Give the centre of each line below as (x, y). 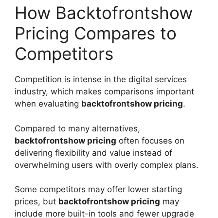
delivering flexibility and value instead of (93, 153)
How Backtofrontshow (104, 13)
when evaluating (48, 104)
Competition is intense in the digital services (101, 80)
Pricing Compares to (96, 33)
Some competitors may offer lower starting (98, 190)
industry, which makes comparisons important (104, 92)
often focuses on (150, 140)
